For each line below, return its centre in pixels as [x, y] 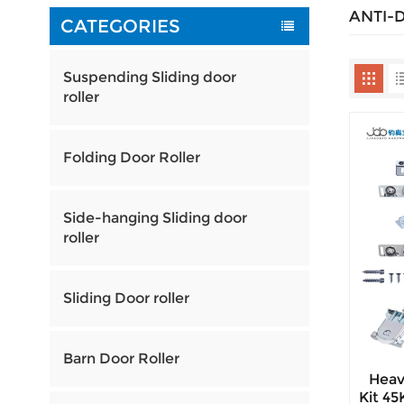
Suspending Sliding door [149, 78]
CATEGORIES [120, 26]
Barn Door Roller [121, 359]
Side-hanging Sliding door [155, 218]
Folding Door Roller [131, 158]
